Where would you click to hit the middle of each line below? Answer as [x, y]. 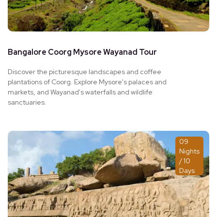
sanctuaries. [27, 102]
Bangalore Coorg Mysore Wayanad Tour [82, 52]
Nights [189, 151]
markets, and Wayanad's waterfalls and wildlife [80, 92]
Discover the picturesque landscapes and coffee [85, 71]
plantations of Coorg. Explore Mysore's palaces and [87, 82]
